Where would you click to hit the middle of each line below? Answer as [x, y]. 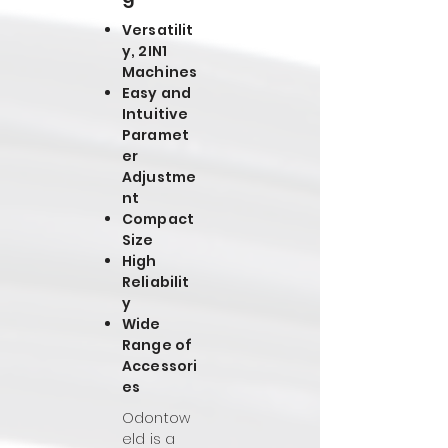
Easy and [157, 93]
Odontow [156, 418]
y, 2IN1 [144, 51]
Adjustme [159, 177]
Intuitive [155, 114]
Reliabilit [156, 282]
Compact [158, 219]
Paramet [155, 135]
